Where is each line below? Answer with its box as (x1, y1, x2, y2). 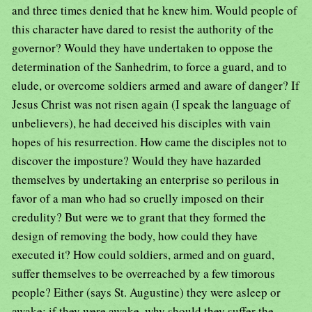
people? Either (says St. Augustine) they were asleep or (12, 284, 281, 301)
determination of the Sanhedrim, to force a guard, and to (12, 58, 287, 75)
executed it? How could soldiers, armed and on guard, (12, 247, 274, 263)
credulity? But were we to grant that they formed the (12, 209, 266, 226)
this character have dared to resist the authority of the (12, 21, 274, 38)
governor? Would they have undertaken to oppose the (12, 40, 273, 56)
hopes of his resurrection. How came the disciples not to (12, 134, 287, 150)
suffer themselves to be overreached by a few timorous (12, 265, 275, 282)
